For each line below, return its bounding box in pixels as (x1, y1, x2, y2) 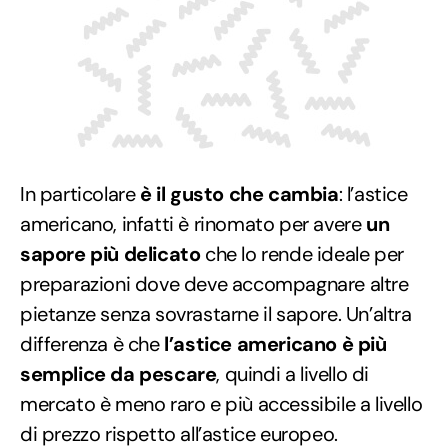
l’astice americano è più (159, 330, 387, 357)
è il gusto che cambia (135, 180, 339, 207)
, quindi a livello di (216, 360, 370, 387)
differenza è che (20, 330, 160, 357)
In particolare (20, 180, 136, 207)
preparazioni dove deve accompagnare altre (20, 270, 409, 297)
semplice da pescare (20, 360, 217, 387)
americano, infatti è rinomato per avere (20, 210, 367, 237)
